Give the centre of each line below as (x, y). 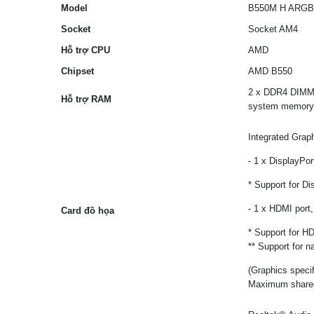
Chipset (77, 71)
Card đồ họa (88, 211)
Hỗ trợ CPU (86, 50)
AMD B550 (270, 71)
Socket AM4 (273, 29)
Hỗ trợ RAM (86, 99)
